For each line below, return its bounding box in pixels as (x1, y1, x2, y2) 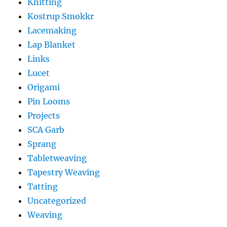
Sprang (27, 139, 57, 149)
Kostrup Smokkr (27, 11, 94, 22)
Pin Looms (27, 96, 70, 107)
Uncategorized (27, 196, 87, 206)
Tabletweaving (27, 153, 87, 164)
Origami (27, 82, 60, 93)
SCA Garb (27, 125, 65, 135)
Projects (27, 110, 60, 121)
